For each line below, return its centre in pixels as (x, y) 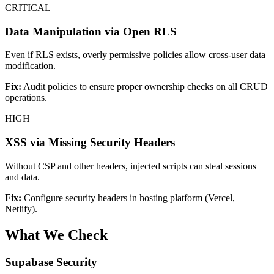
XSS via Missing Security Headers (90, 143)
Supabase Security (51, 262)
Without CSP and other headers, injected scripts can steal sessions (131, 166)
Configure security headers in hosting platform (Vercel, (129, 198)
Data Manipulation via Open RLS (91, 31)
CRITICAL (28, 8)
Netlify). (21, 209)
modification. (30, 66)
